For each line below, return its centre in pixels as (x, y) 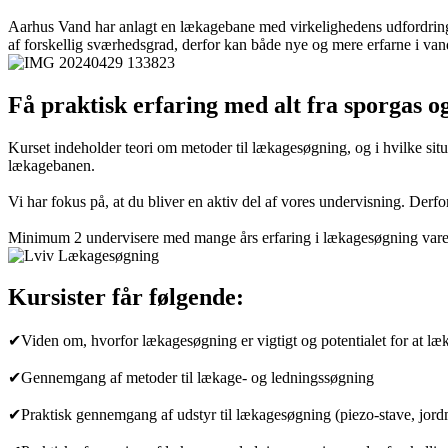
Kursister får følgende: (126, 297)
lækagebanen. (51, 165)
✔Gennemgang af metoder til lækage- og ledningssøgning (191, 378)
